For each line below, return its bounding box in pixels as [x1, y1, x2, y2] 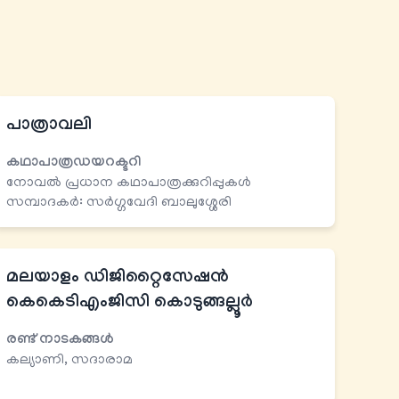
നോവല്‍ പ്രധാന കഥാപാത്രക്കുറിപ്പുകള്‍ [6, 175, 251, 192]
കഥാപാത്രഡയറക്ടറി [6, 155, 141, 173]
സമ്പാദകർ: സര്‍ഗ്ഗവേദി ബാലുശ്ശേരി [6, 195, 232, 212]
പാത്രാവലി [6, 116, 92, 138]
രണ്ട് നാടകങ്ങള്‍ [6, 332, 114, 350]
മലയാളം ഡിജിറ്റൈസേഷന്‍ [6, 268, 229, 290]
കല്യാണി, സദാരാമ [6, 353, 133, 370]
